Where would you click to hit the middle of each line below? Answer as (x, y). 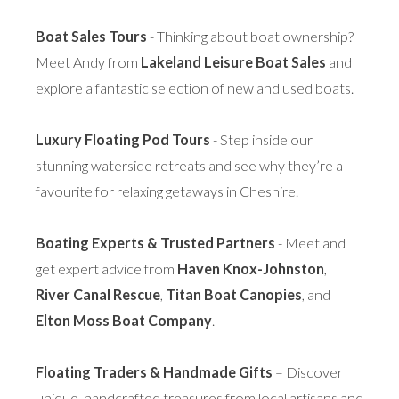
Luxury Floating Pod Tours (123, 140)
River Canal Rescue (98, 295)
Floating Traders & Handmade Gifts (154, 372)
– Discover (308, 372)
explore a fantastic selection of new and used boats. (195, 88)
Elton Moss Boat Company (124, 321)
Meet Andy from (88, 62)
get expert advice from (106, 269)
